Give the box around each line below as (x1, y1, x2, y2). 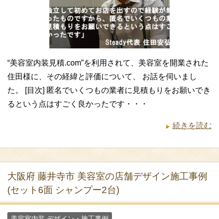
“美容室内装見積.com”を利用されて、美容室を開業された (7, 59, 209, 67)
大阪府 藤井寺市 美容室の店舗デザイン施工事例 (7, 171, 207, 182)
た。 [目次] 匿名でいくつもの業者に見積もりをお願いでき (7, 86, 211, 95)
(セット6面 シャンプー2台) (7, 185, 119, 196)
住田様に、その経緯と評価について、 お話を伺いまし (7, 72, 197, 81)
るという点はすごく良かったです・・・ (7, 100, 148, 109)
